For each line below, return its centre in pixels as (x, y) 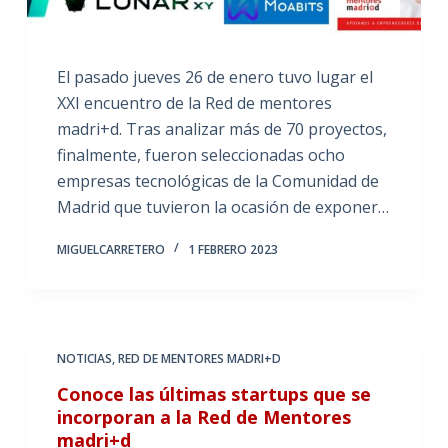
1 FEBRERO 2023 (232, 249)
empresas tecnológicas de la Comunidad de (217, 180)
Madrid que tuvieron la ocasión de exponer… (222, 206)
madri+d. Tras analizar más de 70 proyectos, (221, 128)
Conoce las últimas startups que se (213, 393)
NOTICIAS (84, 358)
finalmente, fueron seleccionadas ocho (200, 154)
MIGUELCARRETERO (110, 249)
